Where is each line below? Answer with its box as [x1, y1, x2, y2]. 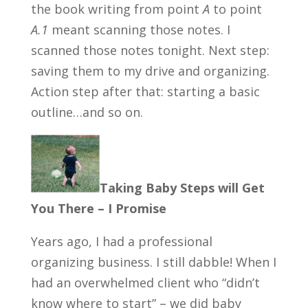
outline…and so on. [30, 103, 143, 120]
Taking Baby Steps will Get [99, 179, 265, 196]
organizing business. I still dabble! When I [30, 253, 276, 270]
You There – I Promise [30, 199, 166, 217]
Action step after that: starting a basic [30, 82, 260, 100]
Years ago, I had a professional [30, 232, 212, 250]
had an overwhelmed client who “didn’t [30, 274, 260, 291]
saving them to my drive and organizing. [30, 62, 269, 79]
